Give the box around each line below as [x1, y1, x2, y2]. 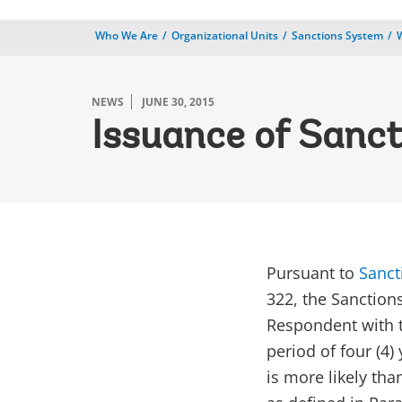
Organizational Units [171, 28, 278, 43]
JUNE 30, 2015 [142, 94, 214, 109]
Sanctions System [292, 28, 383, 43]
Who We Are [95, 28, 158, 43]
